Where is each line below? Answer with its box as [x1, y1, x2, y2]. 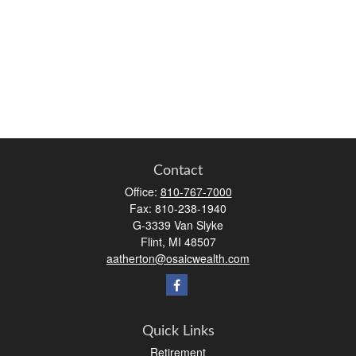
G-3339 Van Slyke [133, 217, 223, 234]
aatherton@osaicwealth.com [106, 250, 250, 267]
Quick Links [141, 324, 215, 339]
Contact [153, 164, 203, 179]
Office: [124, 184, 161, 200]
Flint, [140, 234, 165, 250]
